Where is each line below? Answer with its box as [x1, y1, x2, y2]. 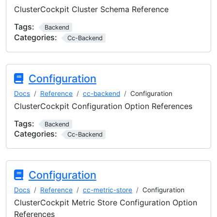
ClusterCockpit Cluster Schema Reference [14, 4, 169, 15]
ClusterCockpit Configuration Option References [14, 101, 192, 111]
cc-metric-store [83, 186, 132, 194]
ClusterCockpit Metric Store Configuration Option [14, 198, 197, 207]
